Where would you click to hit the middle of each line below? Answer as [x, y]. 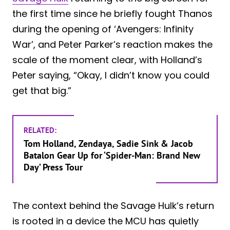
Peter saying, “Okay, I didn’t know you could [111, 75]
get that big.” [42, 90]
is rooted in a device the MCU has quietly [106, 221]
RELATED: [40, 130]
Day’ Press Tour [53, 167]
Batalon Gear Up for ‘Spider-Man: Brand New [112, 155]
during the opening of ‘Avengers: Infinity [103, 29]
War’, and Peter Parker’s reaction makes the [112, 44]
